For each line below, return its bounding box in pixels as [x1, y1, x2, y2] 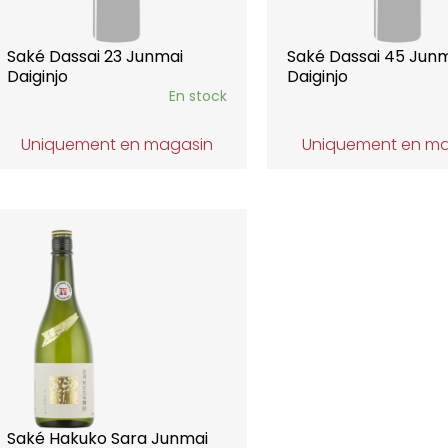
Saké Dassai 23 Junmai [6, 45, 183, 68]
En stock [169, 86, 228, 106]
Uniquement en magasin [20, 133, 213, 156]
